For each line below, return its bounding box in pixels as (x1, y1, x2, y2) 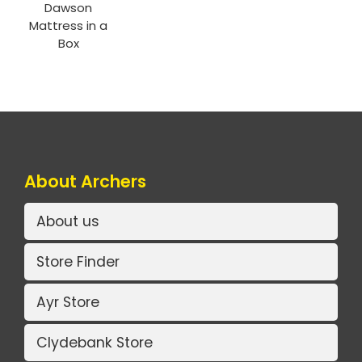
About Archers (24, 170, 146, 194)
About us (36, 211, 99, 231)
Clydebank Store (36, 332, 153, 352)
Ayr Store (36, 292, 99, 312)
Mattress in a (29, 17, 108, 35)
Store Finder (36, 251, 120, 271)
